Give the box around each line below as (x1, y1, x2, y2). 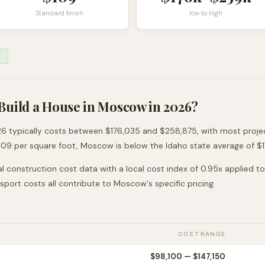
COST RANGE (178, 230, 225, 238)
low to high (189, 9, 222, 17)
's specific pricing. (147, 178, 215, 189)
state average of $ (188, 140, 262, 151)
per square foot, (12, 140, 80, 151)
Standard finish (35, 9, 83, 17)
